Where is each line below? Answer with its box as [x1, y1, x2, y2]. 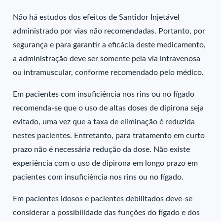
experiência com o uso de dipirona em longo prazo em [13, 159, 198, 167]
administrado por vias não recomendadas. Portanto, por [13, 27, 206, 35]
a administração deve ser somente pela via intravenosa [13, 55, 201, 63]
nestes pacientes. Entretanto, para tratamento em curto [13, 132, 205, 140]
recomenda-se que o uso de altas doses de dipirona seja [13, 104, 204, 112]
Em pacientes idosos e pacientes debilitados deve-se [13, 195, 193, 203]
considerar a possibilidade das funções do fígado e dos [13, 209, 200, 217]
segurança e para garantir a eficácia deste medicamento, [13, 41, 206, 49]
